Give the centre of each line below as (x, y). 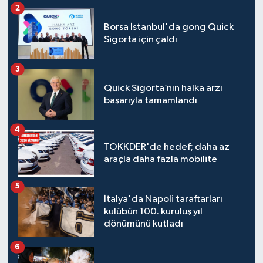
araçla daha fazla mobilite (160, 160)
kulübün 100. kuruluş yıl (153, 212)
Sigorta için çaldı (140, 40)
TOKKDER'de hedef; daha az (166, 147)
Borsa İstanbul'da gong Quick (168, 28)
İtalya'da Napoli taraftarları (163, 200)
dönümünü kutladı (143, 224)
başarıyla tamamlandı (150, 101)
